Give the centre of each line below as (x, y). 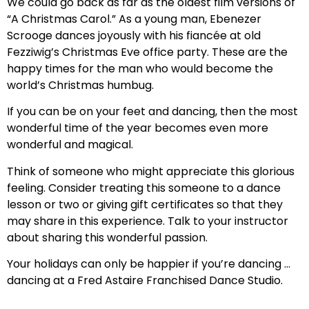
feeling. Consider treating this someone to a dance (144, 188)
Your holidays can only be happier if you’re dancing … (149, 264)
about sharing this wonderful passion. (107, 237)
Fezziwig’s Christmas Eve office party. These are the (147, 52)
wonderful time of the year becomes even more (138, 128)
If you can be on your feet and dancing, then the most (152, 112)
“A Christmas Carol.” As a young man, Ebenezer (134, 19)
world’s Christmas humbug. (80, 86)
